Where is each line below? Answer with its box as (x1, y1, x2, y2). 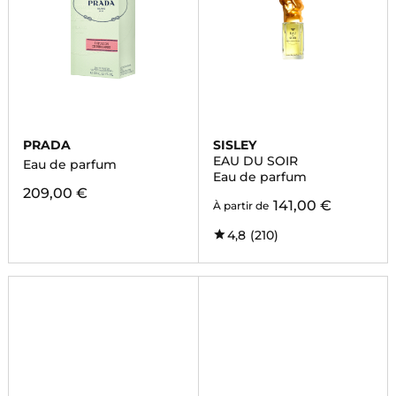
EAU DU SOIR (212, 153, 298, 169)
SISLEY (212, 137, 256, 153)
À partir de (212, 199, 269, 212)
